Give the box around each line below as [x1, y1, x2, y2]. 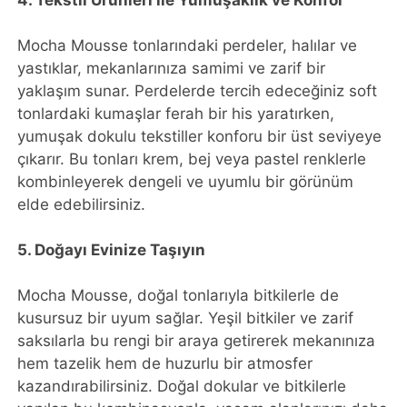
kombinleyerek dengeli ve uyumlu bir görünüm [17, 172, 354, 191]
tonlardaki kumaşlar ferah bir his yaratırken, [17, 104, 335, 123]
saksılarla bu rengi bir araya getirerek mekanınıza [17, 331, 376, 350]
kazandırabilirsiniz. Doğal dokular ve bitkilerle [17, 376, 347, 395]
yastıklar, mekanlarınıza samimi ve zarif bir [17, 58, 326, 77]
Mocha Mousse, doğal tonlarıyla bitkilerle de [17, 285, 340, 304]
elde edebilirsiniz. [17, 194, 146, 213]
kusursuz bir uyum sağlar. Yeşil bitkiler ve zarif [17, 308, 354, 327]
